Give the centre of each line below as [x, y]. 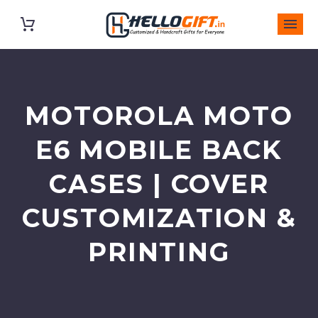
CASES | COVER [159, 184]
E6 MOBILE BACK [159, 150]
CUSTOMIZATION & [159, 218]
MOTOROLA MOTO [159, 116]
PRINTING [159, 252]
